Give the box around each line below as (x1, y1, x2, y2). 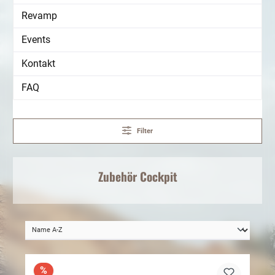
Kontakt (21, 58, 55, 70)
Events (21, 34, 50, 46)
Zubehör (98, 168, 140, 186)
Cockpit (139, 168, 177, 186)
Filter (137, 127, 153, 136)
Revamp (21, 10, 57, 22)
